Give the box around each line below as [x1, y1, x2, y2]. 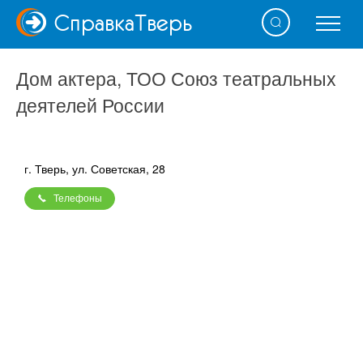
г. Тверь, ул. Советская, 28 [24, 160, 165, 177]
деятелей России [16, 92, 164, 118]
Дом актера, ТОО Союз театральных [16, 65, 336, 92]
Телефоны [53, 193, 102, 204]
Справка [53, 9, 135, 36]
